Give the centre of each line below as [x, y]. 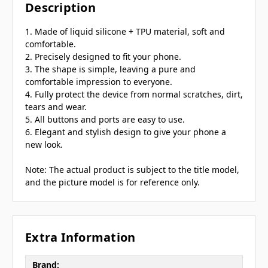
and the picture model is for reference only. [112, 182]
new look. [44, 145]
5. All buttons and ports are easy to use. [105, 120]
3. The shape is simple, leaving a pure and [110, 69]
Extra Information [80, 237]
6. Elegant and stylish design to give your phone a [126, 132]
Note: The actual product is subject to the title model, [132, 170]
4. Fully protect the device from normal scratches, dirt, [134, 95]
